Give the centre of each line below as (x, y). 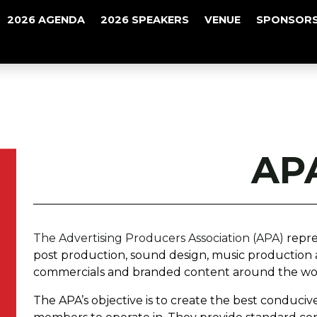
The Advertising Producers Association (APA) (158, 238)
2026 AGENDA (46, 20)
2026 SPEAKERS (144, 20)
